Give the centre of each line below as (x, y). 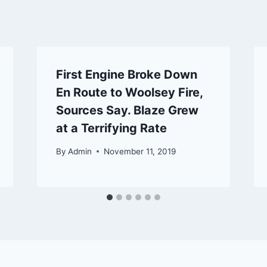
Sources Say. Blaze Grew (127, 110)
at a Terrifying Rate (111, 128)
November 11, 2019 (139, 151)
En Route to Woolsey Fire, (129, 92)
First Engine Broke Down (126, 74)
